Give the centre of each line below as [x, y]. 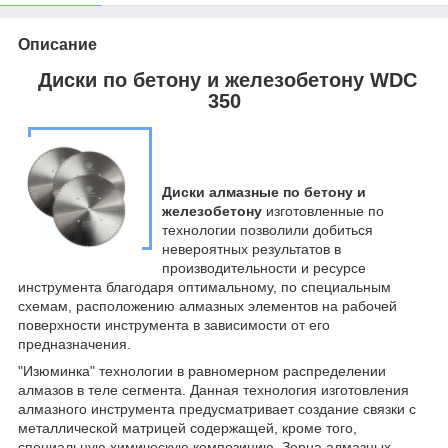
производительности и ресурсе [263, 267]
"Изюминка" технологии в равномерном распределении [202, 370]
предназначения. [74, 343]
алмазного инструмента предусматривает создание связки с [217, 408]
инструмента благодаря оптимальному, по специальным [204, 286]
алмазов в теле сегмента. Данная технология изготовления [213, 389]
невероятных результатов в [251, 248]
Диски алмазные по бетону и [263, 191]
